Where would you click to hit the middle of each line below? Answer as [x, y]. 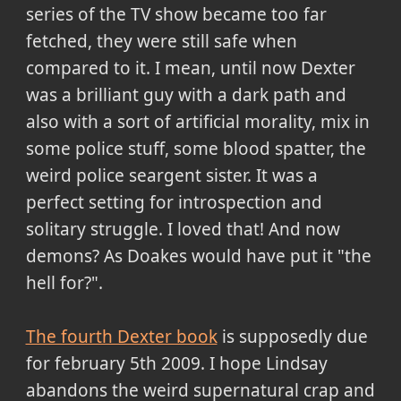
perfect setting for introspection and [174, 202]
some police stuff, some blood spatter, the [196, 148]
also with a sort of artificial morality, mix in [197, 121]
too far [299, 14]
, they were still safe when [192, 41]
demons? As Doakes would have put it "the [198, 256]
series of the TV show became [148, 14]
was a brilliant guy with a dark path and [186, 94]
